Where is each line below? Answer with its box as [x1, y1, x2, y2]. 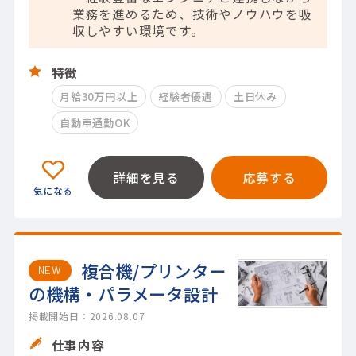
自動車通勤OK [60, 115, 130, 131]
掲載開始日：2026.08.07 [28, 309, 145, 323]
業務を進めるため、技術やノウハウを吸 [72, 5, 312, 23]
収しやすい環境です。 [72, 21, 204, 40]
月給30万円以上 [60, 89, 138, 105]
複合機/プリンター [80, 258, 226, 284]
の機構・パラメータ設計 [28, 281, 219, 307]
